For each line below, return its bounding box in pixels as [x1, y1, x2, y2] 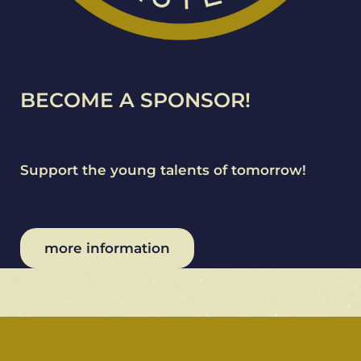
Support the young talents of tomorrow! [20, 162, 306, 179]
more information [44, 240, 170, 257]
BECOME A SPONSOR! [20, 88, 251, 113]
